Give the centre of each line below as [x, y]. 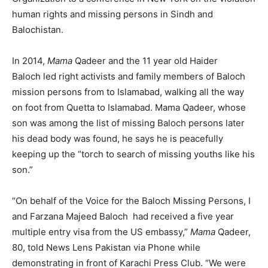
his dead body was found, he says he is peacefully [118, 139]
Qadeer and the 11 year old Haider [145, 61]
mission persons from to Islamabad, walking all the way [128, 92]
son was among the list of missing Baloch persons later [128, 123]
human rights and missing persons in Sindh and [112, 14]
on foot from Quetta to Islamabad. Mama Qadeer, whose [129, 108]
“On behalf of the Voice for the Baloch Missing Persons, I [131, 201]
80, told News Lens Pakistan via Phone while [106, 248]
